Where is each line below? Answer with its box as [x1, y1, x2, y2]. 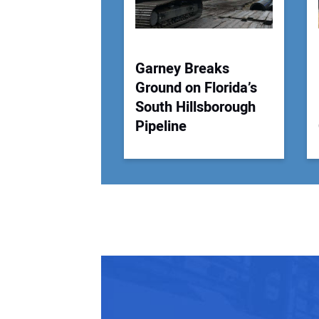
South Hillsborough [135, 97, 256, 118]
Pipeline [135, 116, 187, 137]
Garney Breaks [135, 58, 229, 80]
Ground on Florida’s [135, 78, 257, 99]
